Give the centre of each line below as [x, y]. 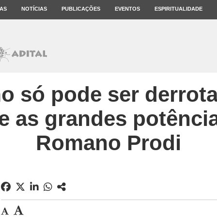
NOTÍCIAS [34, 9]
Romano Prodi [108, 143]
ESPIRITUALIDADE [178, 9]
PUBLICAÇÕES [81, 9]
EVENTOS [127, 9]
